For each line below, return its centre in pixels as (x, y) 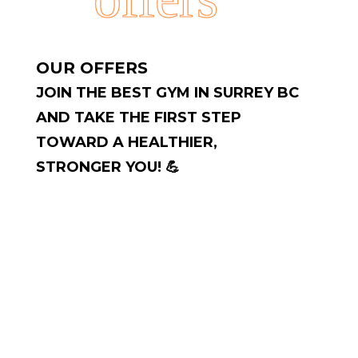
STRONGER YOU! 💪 (108, 167)
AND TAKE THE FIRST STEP (139, 117)
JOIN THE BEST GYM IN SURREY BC (167, 93)
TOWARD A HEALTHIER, (127, 142)
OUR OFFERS (92, 68)
